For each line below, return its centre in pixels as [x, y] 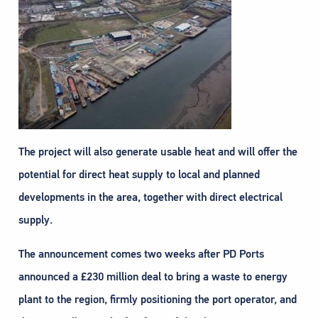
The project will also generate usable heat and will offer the [158, 152]
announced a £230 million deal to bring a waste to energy [153, 277]
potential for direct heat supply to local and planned [139, 175]
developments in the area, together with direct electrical [150, 198]
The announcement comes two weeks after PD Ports [141, 254]
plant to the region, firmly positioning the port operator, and [158, 300]
